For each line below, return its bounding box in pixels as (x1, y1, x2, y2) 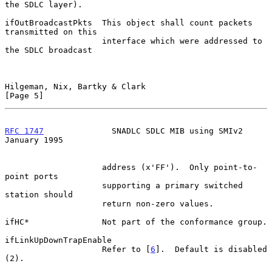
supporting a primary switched (5, 180, 102, 190)
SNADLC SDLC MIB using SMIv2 (44, 126, 243, 135)
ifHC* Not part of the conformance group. (5, 217, 267, 226)
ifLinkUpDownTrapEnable (5, 235, 112, 245)
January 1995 (5, 135, 63, 144)
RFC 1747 (5, 126, 44, 135)
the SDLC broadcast (5, 45, 92, 55)
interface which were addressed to (5, 36, 102, 46)
